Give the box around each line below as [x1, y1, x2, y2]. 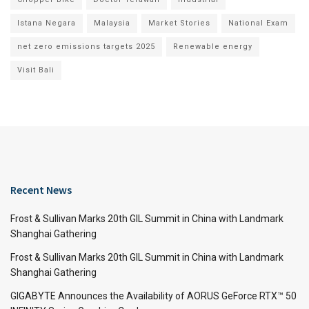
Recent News [10, 182, 72, 197]
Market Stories [148, 18, 210, 28]
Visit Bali [17, 65, 54, 74]
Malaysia [94, 18, 130, 28]
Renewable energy [173, 41, 252, 51]
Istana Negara [17, 18, 76, 28]
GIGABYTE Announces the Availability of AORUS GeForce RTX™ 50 [10, 290, 297, 301]
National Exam [228, 18, 288, 28]
